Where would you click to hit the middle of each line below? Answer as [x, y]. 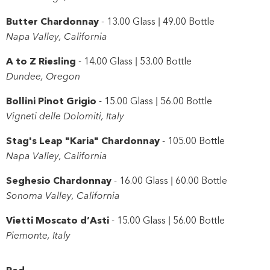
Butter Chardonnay [52, 21]
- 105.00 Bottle [192, 140]
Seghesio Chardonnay [59, 180]
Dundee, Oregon [43, 75]
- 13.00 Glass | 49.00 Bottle [157, 20]
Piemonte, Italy [38, 234]
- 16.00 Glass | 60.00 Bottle [169, 180]
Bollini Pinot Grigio [51, 100]
